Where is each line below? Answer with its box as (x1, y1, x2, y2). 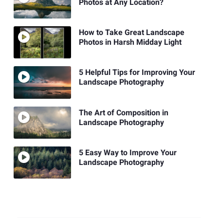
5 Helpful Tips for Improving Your (78, 67, 195, 79)
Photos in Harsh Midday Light (78, 36, 182, 49)
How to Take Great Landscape (78, 27, 184, 39)
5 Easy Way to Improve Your (78, 147, 177, 159)
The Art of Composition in (78, 107, 168, 119)
